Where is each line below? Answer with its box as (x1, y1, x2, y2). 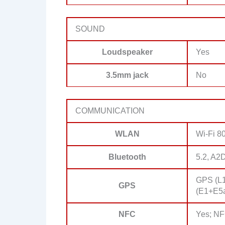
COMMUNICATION (75, 106, 145, 115)
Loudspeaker (101, 47, 153, 56)
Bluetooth (108, 152, 146, 161)
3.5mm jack (105, 70, 149, 79)
